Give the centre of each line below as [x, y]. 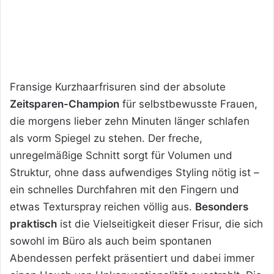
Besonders [222, 206]
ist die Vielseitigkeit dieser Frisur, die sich [160, 224]
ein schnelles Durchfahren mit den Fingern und [124, 189]
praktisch [33, 224]
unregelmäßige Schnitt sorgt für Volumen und [121, 155]
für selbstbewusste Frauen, [188, 104]
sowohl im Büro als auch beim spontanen [111, 241]
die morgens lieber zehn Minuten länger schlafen [130, 121]
